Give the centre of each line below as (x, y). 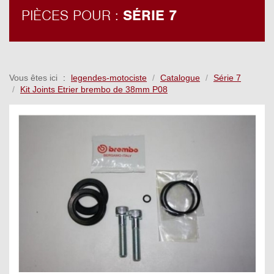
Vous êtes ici (33, 78)
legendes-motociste (109, 78)
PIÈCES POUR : (72, 16)
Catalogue (180, 78)
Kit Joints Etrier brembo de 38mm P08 (94, 90)
